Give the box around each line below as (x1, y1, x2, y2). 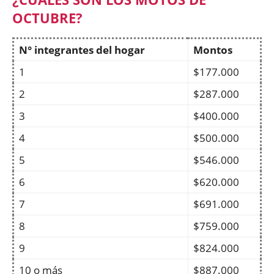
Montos (193, 42, 232, 57)
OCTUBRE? (12, 8, 83, 27)
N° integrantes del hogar (19, 42, 145, 57)
